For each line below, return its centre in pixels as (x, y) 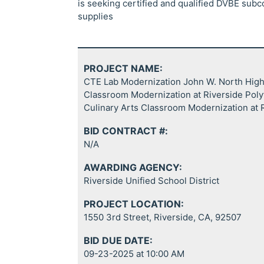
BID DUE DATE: (118, 240)
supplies (95, 16)
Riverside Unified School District (151, 181)
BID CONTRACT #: (126, 131)
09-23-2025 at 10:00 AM (134, 254)
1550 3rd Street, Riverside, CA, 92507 (163, 217)
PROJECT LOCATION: (134, 204)
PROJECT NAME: (123, 68)
